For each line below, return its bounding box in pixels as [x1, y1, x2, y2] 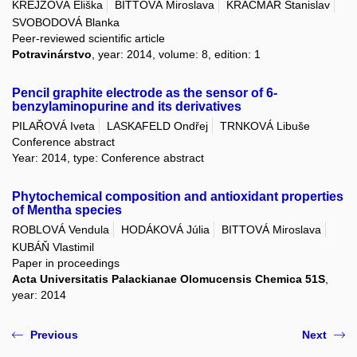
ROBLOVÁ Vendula [12, 223, 109, 237]
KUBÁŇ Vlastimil [12, 240, 94, 253]
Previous [30, 328, 78, 341]
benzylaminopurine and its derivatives [12, 99, 241, 113]
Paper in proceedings [12, 256, 120, 269]
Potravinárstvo [12, 47, 92, 61]
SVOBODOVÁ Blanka [12, 15, 120, 29]
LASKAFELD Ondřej [107, 119, 208, 132]
